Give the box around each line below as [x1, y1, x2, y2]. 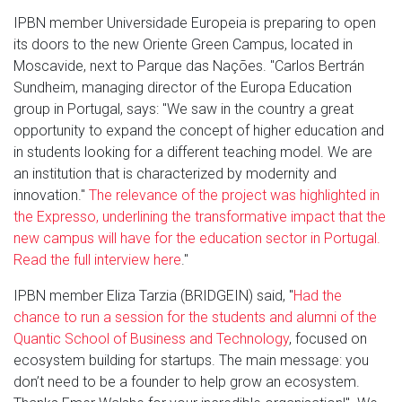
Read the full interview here [13, 251, 181, 269]
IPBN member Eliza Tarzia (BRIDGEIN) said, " [13, 287, 293, 305]
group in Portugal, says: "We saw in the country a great [13, 100, 354, 118]
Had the [293, 287, 342, 305]
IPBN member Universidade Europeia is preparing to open [13, 14, 376, 32]
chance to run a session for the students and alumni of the [13, 309, 377, 327]
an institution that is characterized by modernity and [13, 165, 336, 183]
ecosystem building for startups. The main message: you [13, 352, 369, 370]
